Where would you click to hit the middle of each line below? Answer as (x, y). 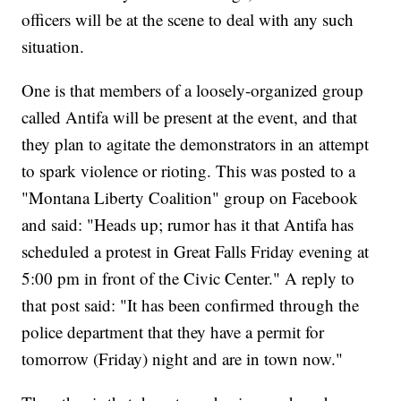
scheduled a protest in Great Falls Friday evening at (196, 252)
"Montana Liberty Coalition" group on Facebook (190, 198)
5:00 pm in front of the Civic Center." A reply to (188, 278)
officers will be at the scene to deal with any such (188, 20)
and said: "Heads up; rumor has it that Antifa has (188, 225)
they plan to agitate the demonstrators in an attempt (196, 144)
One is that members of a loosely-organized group (193, 90)
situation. (53, 47)
